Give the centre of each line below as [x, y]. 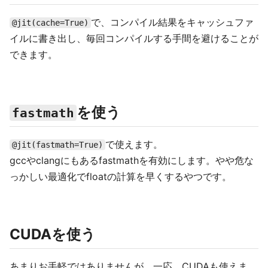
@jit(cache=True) [50, 23]
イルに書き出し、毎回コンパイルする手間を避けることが [134, 38]
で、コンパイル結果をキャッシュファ [172, 22]
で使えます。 [134, 144]
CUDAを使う [53, 234]
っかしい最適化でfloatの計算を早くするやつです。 [121, 176]
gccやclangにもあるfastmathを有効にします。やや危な [132, 160]
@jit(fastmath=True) [57, 145]
